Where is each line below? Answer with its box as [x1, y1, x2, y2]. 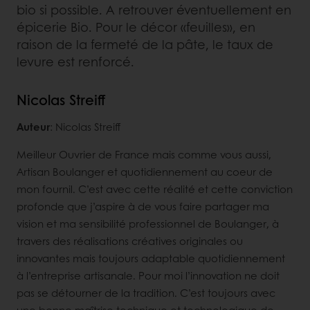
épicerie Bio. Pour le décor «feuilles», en [17, 18, 255, 37]
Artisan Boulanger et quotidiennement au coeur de [17, 164, 273, 180]
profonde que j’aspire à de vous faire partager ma [17, 199, 269, 215]
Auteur [17, 119, 50, 135]
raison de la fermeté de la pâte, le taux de [17, 35, 273, 54]
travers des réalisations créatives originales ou [17, 233, 243, 249]
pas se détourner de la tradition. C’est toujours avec [17, 285, 275, 301]
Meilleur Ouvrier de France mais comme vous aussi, [17, 147, 271, 163]
